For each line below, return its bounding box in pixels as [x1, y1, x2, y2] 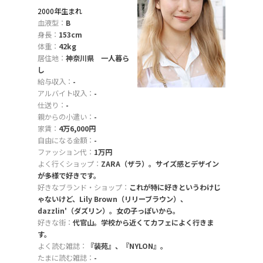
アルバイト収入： [38, 87, 94, 99]
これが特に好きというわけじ [129, 181, 221, 193]
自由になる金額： [38, 134, 94, 146]
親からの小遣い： [38, 111, 94, 122]
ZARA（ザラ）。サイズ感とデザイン [101, 158, 219, 169]
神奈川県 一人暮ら [66, 52, 129, 63]
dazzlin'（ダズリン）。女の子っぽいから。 [38, 205, 180, 216]
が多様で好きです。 [38, 170, 100, 181]
